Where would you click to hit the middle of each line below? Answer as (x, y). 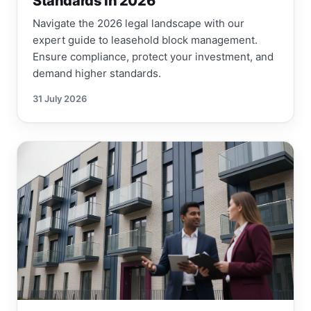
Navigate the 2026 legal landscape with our (138, 24)
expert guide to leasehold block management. (145, 40)
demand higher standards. (97, 74)
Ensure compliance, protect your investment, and (153, 57)
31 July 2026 (60, 99)
